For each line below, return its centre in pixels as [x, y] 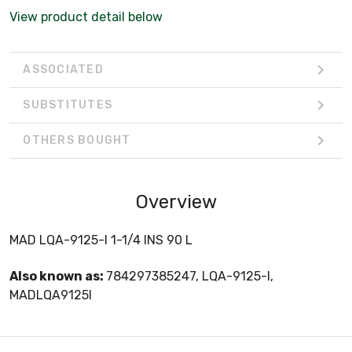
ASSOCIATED [63, 70]
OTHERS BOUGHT [77, 141]
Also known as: [58, 276]
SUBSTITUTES [68, 105]
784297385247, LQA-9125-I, [190, 276]
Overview [176, 202]
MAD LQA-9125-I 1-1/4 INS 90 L [101, 240]
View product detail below [86, 16]
